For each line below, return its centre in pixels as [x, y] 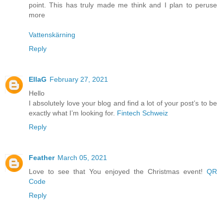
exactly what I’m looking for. [73, 113]
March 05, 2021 [82, 158]
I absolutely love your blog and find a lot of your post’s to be [123, 103]
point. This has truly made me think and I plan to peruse [123, 5]
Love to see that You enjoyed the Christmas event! [118, 172]
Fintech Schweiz [142, 113]
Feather [42, 158]
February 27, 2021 [79, 80]
